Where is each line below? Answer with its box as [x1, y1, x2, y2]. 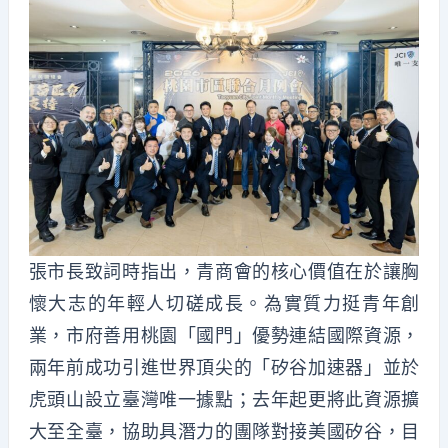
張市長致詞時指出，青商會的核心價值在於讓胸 [28, 260, 420, 282]
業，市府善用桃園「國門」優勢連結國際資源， [28, 324, 420, 346]
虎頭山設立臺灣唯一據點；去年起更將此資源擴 [28, 388, 420, 410]
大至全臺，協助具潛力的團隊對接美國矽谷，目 [28, 420, 420, 442]
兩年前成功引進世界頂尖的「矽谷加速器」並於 [28, 356, 420, 378]
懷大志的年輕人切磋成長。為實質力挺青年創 [28, 292, 420, 314]
